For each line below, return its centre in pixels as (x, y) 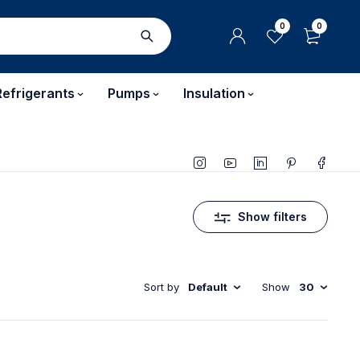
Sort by (162, 287)
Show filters (272, 217)
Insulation (214, 94)
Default (208, 287)
